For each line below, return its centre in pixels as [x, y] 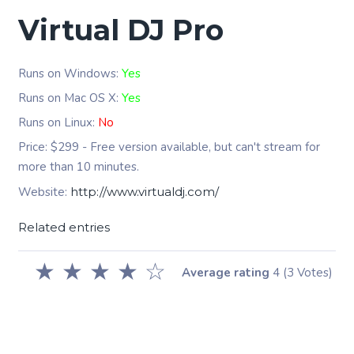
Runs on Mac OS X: [70, 98]
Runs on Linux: [58, 122]
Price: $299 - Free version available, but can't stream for [169, 147]
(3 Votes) [306, 272]
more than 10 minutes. [79, 167]
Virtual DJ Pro [121, 30]
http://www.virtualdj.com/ [145, 192]
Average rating [225, 272]
